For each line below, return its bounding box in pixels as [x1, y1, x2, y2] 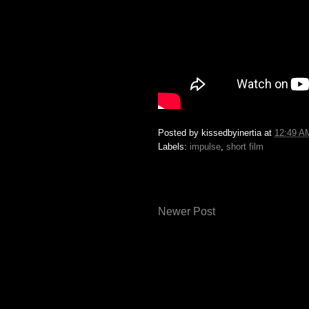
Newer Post [158, 205, 215, 217]
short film [226, 141, 263, 152]
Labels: [158, 141, 190, 152]
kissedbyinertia [201, 127, 261, 138]
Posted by [158, 127, 201, 138]
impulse [190, 141, 221, 152]
